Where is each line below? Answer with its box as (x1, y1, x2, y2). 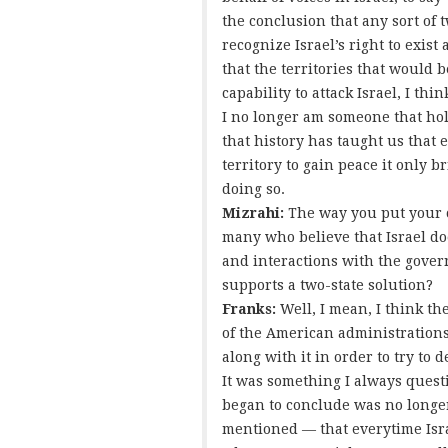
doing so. (222, 181, 285, 198)
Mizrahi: (222, 205, 288, 222)
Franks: (222, 301, 280, 318)
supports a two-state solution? (222, 277, 433, 294)
